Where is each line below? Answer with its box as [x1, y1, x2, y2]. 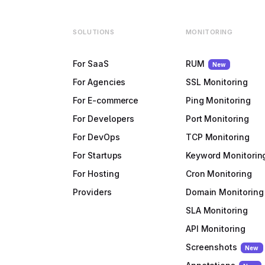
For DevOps [73, 132, 120, 142]
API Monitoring [185, 224, 245, 234]
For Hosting [73, 169, 119, 179]
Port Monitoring [185, 114, 249, 124]
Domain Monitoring [185, 187, 264, 197]
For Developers [73, 114, 135, 124]
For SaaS [73, 59, 109, 69]
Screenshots [185, 242, 237, 252]
